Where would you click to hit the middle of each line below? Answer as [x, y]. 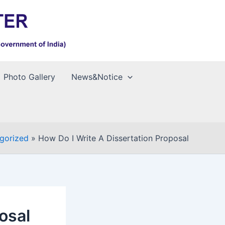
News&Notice [97, 77]
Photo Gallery [30, 77]
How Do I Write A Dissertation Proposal [114, 138]
